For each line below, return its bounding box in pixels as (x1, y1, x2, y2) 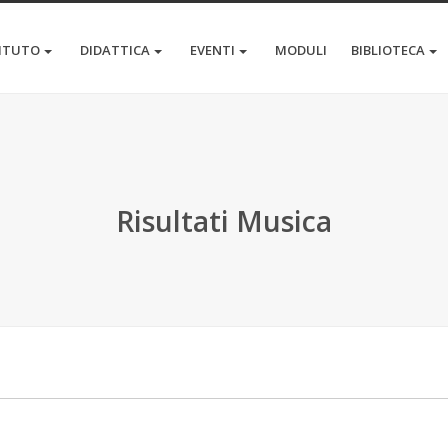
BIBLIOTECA (351, 40, 425, 59)
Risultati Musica (116, 202, 332, 240)
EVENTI (190, 40, 235, 59)
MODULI (275, 40, 327, 59)
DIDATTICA (80, 40, 150, 59)
